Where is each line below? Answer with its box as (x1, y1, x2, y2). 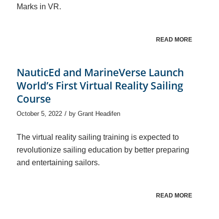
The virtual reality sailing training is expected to (16, 132, 179, 141)
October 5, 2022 (16, 110, 62, 118)
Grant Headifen (77, 110, 120, 118)
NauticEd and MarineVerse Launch (16, 66, 184, 80)
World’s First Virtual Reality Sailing (16, 79, 183, 93)
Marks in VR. (16, 2, 61, 11)
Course (16, 92, 51, 106)
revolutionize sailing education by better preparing (16, 145, 189, 154)
